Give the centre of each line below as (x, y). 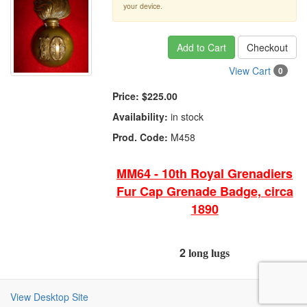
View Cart (251, 71)
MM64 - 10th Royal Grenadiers (205, 173)
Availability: (140, 116)
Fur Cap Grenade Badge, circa (205, 191)
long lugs (208, 253)
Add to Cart (201, 47)
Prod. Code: (140, 137)
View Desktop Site (49, 297)
